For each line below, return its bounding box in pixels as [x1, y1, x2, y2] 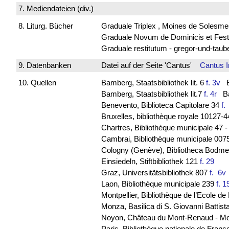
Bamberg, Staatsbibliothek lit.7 [101, 89, 204, 98]
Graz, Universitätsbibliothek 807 [101, 168, 210, 177]
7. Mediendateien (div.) [18, 4, 94, 13]
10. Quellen [18, 78, 56, 87]
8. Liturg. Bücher [18, 21, 73, 30]
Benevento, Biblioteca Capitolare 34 [101, 100, 221, 109]
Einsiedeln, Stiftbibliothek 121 [101, 156, 200, 166]
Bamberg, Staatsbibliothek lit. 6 [101, 78, 206, 87]
